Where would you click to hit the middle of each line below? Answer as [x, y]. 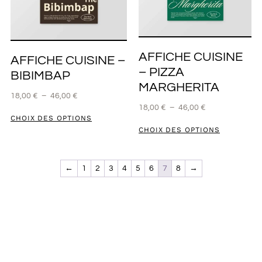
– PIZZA [161, 73]
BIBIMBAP [40, 75]
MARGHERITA [179, 88]
